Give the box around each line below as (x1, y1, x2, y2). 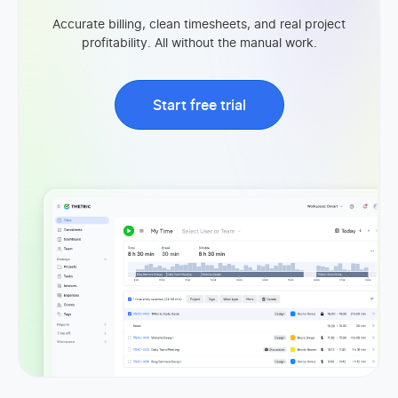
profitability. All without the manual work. (81, 37, 317, 50)
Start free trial (152, 99, 246, 113)
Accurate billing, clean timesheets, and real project (52, 19, 346, 31)
